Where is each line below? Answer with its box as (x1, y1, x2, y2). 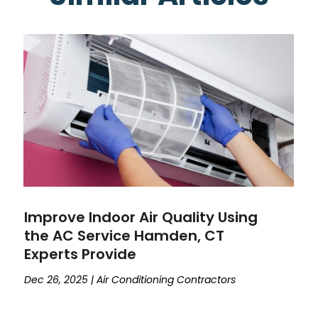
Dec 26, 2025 (24, 272, 89, 287)
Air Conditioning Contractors (97, 272, 236, 287)
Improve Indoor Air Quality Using (24, 207, 258, 227)
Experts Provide (24, 243, 137, 264)
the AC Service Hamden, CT (24, 225, 225, 246)
